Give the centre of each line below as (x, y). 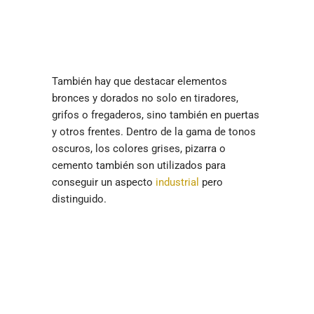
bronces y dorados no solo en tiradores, (145, 98)
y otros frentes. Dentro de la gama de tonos (154, 132)
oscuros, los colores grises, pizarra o (139, 149)
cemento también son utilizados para (139, 165)
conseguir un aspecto (104, 182)
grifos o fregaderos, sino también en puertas (156, 115)
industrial (177, 182)
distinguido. (81, 199)
